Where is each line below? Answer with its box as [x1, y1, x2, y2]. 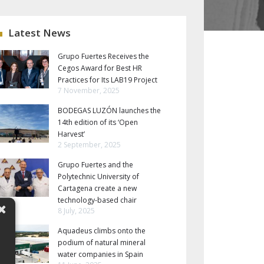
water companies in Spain [58, 249, 143, 259]
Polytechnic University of [58, 171, 139, 181]
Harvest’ [58, 129, 85, 139]
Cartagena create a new [58, 183, 137, 193]
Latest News [8, 26, 71, 39]
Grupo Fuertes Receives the [58, 51, 149, 61]
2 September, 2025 [58, 140, 121, 150]
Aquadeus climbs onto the [58, 226, 146, 236]
